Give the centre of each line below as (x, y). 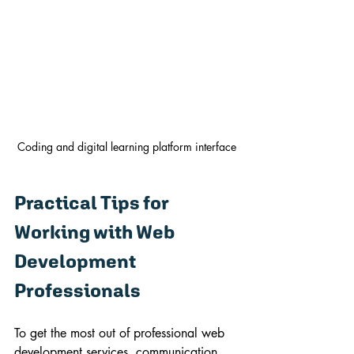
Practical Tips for (93, 202)
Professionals (77, 290)
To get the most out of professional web (121, 333)
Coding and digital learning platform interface (126, 146)
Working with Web (96, 231)
